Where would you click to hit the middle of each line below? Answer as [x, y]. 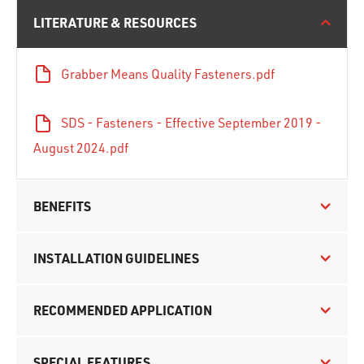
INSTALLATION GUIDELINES [116, 258]
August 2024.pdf [81, 147]
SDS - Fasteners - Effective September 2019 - [191, 123]
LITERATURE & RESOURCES [115, 22]
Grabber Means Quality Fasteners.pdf [168, 74]
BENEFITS [62, 206]
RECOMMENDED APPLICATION [123, 310]
